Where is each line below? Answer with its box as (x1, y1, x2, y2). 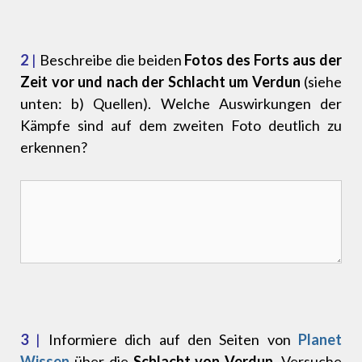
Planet (298, 330, 342, 349)
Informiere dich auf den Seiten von (40, 330, 298, 349)
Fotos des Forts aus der (184, 51, 343, 69)
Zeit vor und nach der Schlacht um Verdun (20, 73, 301, 91)
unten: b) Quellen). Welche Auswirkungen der (20, 95, 342, 113)
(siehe (300, 73, 342, 91)
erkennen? (20, 138, 87, 157)
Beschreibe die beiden (36, 51, 185, 69)
